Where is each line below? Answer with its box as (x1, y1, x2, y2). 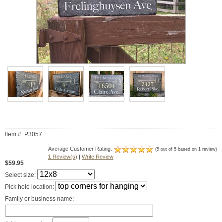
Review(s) (51, 154, 77, 160)
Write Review (82, 154, 113, 160)
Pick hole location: (5, 183, 55, 191)
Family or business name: (5, 195, 74, 203)
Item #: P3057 (5, 131, 42, 138)
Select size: (5, 171, 37, 179)
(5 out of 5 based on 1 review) (155, 147, 217, 152)
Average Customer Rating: (48, 146, 113, 152)
